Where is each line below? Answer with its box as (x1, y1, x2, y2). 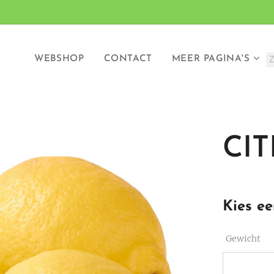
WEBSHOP (34, 54, 84, 64)
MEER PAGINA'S (171, 54, 250, 64)
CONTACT (103, 54, 152, 64)
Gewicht (226, 233, 261, 244)
